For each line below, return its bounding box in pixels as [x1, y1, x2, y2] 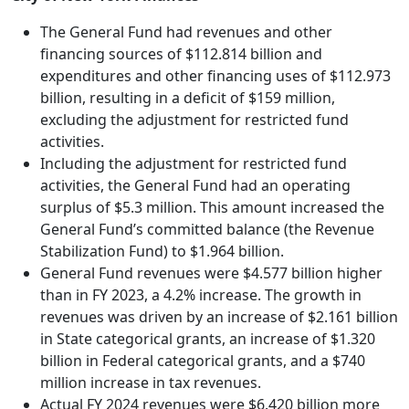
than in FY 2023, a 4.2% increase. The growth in [40, 285, 362, 305]
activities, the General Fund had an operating [40, 175, 351, 195]
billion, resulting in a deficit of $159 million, [40, 88, 335, 108]
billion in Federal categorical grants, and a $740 [40, 351, 365, 371]
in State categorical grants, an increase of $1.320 [40, 329, 375, 349]
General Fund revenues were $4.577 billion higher [40, 263, 383, 283]
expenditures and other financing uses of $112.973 [40, 66, 391, 86]
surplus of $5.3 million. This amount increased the [40, 197, 384, 217]
